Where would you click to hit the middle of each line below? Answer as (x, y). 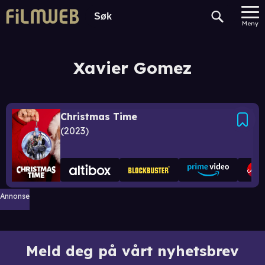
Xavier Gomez (132, 68)
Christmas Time (99, 117)
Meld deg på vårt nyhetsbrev (132, 251)
